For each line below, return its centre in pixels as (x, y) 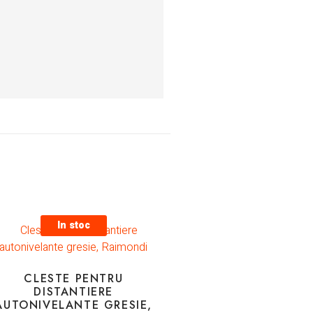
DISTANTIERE (74, 291)
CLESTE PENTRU (74, 278)
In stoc (73, 225)
